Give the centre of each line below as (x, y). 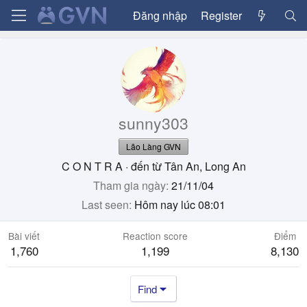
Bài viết (24, 236)
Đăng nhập (160, 15)
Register (221, 15)
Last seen (105, 205)
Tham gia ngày (130, 185)
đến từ (146, 166)
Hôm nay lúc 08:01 (180, 205)
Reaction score (155, 236)
